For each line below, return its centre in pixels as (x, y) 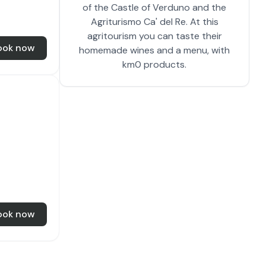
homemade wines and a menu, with (154, 50)
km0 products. (154, 64)
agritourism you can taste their (154, 36)
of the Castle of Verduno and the (154, 7)
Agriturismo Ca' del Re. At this (154, 22)
